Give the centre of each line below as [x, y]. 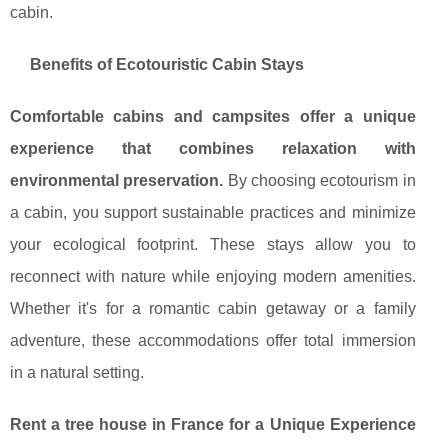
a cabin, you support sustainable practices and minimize [213, 213]
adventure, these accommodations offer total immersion [213, 341]
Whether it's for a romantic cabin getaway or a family [213, 309]
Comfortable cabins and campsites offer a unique [213, 117]
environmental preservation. [117, 181]
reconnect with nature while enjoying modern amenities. [213, 277]
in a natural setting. [77, 373]
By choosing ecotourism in [319, 181]
